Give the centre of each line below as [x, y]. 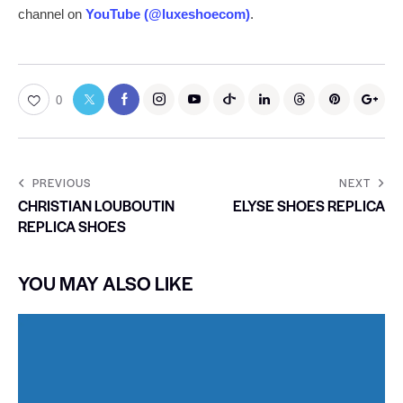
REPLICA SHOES [72, 226]
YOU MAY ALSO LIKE [106, 282]
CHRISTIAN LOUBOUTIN [96, 205]
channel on [52, 13]
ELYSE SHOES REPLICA [309, 205]
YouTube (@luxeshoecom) [168, 13]
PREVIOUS [62, 182]
